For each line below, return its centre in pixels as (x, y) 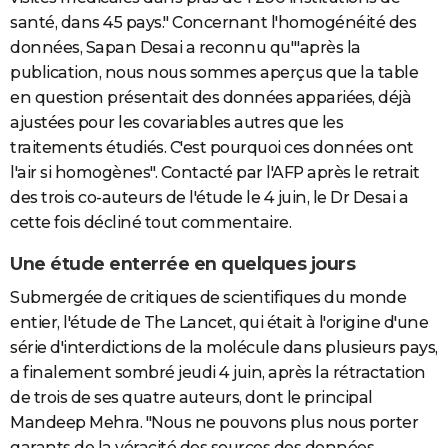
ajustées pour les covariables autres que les (176, 122)
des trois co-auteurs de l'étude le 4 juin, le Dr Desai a (209, 197)
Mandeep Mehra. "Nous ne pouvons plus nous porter (214, 422)
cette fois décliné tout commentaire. (150, 222)
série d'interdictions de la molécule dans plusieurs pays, (224, 347)
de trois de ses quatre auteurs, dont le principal (191, 397)
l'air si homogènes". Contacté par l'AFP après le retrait (214, 172)
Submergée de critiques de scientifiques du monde (208, 297)
